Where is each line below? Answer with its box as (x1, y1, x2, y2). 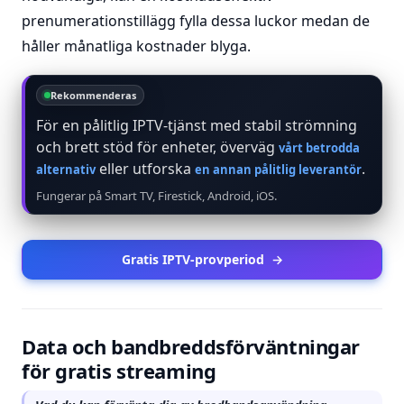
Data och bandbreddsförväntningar (22, 333, 360, 360)
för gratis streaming (22, 357, 216, 384)
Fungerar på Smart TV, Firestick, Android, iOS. (36, 188, 277, 204)
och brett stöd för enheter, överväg (36, 137, 279, 157)
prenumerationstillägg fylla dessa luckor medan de (22, 11, 370, 31)
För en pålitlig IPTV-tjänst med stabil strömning (36, 115, 357, 135)
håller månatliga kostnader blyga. (22, 36, 251, 56)
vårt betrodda (279, 140, 360, 156)
